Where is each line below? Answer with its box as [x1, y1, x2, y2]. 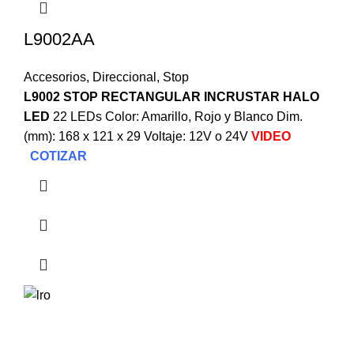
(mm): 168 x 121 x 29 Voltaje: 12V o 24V [24, 129, 251, 143]
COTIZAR [30, 149, 87, 163]
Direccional [92, 70, 156, 84]
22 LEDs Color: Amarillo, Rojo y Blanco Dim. [53, 109, 303, 123]
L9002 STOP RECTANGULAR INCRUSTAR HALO [24, 89, 319, 104]
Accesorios [24, 70, 86, 84]
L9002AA [24, 28, 95, 49]
